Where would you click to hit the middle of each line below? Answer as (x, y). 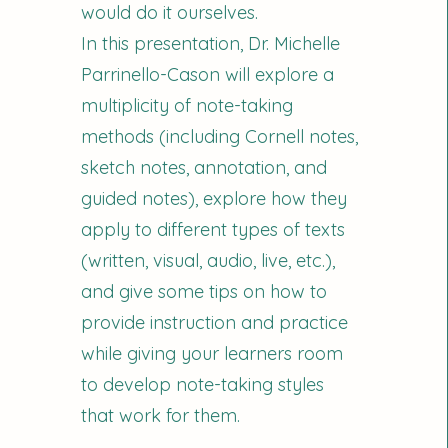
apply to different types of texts (213, 229)
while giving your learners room (212, 353)
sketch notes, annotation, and (204, 167)
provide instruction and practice (215, 322)
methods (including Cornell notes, (220, 136)
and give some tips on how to (204, 291)
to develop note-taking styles (203, 384)
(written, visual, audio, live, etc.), (208, 260)
